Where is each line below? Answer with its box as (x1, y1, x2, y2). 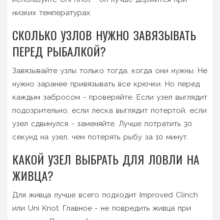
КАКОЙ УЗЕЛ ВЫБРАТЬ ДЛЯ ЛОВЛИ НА (12, 150, 199, 168)
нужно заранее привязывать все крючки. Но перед (12, 79, 200, 88)
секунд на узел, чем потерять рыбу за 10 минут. (12, 132, 188, 141)
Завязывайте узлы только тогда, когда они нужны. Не (12, 66, 207, 75)
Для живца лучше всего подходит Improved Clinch (12, 190, 198, 199)
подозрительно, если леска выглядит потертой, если (12, 106, 207, 115)
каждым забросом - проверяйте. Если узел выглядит (12, 92, 207, 102)
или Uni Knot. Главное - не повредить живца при (12, 203, 191, 213)
